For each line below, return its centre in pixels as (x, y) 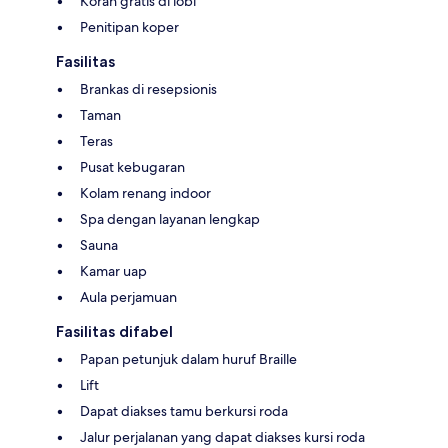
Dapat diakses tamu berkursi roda (184, 410)
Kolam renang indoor (145, 192)
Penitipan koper (129, 26)
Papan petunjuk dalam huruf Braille (188, 358)
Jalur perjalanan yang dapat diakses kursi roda (222, 436)
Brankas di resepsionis (148, 88)
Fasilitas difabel (114, 331)
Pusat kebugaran (132, 166)
